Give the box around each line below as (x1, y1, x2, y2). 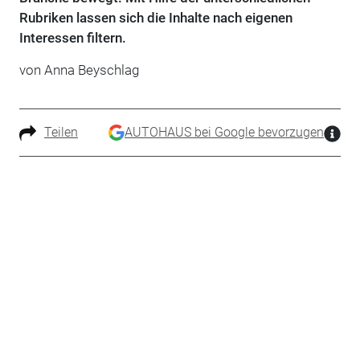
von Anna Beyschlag (18, 61, 139, 78)
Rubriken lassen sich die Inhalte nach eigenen (18, 9, 292, 26)
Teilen (43, 124, 78, 140)
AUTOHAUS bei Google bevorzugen (125, 124, 325, 140)
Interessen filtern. (18, 29, 126, 46)
